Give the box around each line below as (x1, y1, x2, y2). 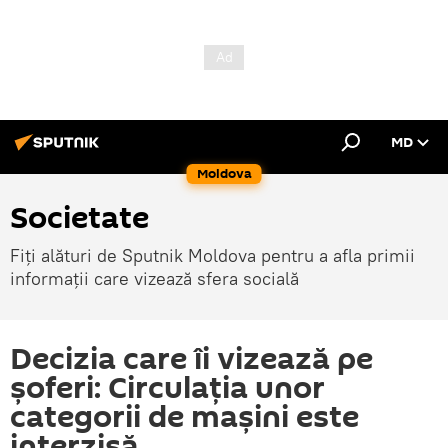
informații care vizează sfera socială (10, 267, 299, 290)
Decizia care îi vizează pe (10, 338, 373, 381)
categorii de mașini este (10, 396, 359, 439)
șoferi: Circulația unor (10, 367, 325, 410)
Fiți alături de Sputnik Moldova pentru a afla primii (10, 244, 415, 267)
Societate (10, 197, 149, 240)
